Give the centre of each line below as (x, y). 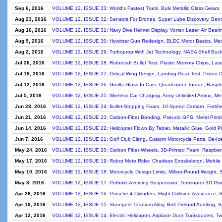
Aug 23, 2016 (31, 19)
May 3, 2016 (29, 183)
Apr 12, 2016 (30, 215)
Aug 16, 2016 (31, 30)
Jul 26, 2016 (30, 63)
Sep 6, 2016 (29, 8)
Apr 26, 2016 (30, 194)
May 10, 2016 (31, 172)
